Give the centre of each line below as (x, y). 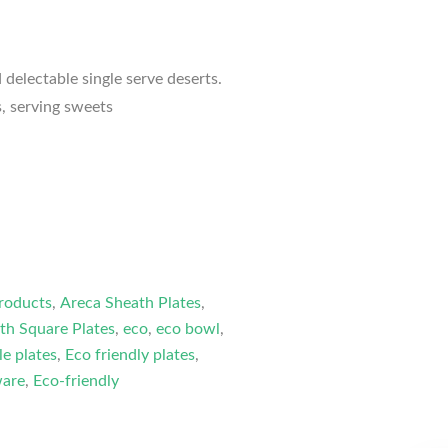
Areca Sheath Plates (131, 303)
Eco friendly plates (130, 355)
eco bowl (188, 329)
